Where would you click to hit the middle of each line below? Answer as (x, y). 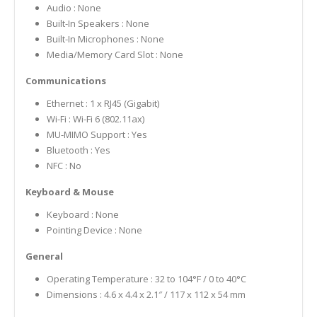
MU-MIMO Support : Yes (97, 135)
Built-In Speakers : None (98, 24)
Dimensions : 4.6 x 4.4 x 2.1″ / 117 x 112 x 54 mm (146, 294)
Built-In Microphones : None (105, 39)
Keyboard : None (82, 215)
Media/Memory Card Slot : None (115, 55)
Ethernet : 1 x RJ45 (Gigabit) (103, 104)
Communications (66, 81)
